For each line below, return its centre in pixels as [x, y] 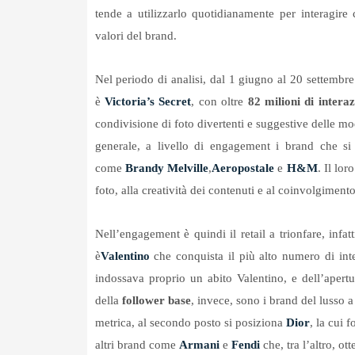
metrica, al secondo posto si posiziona [191, 323]
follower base [156, 301]
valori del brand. [136, 36]
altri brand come [137, 345]
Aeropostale [245, 168]
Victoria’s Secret [148, 102]
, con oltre [219, 102]
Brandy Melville [167, 168]
